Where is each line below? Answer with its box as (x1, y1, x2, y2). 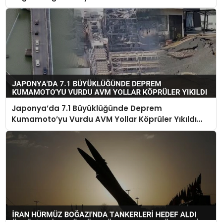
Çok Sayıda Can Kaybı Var (11, 124, 115, 135)
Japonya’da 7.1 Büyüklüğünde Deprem (11, 103, 162, 113)
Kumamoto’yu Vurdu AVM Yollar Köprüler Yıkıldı (11, 113, 197, 124)
